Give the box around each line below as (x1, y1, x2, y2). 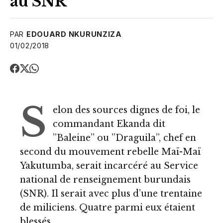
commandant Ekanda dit (53, 118, 165, 130)
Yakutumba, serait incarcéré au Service (20, 160, 198, 172)
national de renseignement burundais (20, 174, 191, 186)
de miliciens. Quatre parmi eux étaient (20, 202, 195, 214)
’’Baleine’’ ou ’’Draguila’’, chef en (53, 132, 196, 144)
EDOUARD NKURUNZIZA (26, 29, 122, 38)
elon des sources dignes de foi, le (53, 105, 200, 116)
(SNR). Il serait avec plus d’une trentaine (20, 188, 202, 200)
